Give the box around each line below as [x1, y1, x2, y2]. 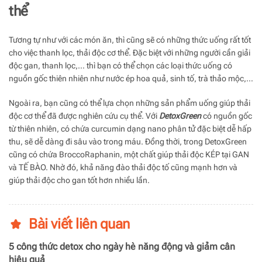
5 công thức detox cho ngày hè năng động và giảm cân [9, 240, 235, 252]
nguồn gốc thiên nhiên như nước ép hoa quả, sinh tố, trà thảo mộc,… [9, 73, 253, 83]
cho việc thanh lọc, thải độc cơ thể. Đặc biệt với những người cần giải [9, 47, 250, 57]
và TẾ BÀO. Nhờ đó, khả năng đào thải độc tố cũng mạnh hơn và [9, 162, 237, 172]
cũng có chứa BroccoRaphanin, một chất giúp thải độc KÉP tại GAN [9, 149, 249, 159]
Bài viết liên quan [29, 215, 130, 232]
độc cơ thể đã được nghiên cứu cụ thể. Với [9, 111, 159, 120]
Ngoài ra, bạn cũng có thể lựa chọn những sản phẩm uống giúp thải [9, 98, 250, 108]
